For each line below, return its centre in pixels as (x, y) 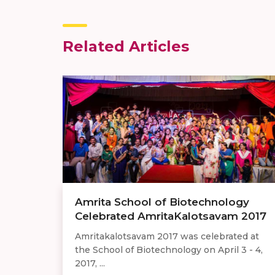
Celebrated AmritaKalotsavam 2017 (171, 216)
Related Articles (126, 47)
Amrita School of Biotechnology (162, 202)
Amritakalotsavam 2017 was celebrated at (167, 237)
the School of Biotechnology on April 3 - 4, (169, 250)
